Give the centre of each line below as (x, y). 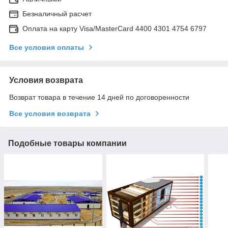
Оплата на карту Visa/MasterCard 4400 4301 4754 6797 (115, 28)
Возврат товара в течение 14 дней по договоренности (99, 97)
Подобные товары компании (67, 143)
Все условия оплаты (47, 47)
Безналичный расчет (57, 13)
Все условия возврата (50, 113)
